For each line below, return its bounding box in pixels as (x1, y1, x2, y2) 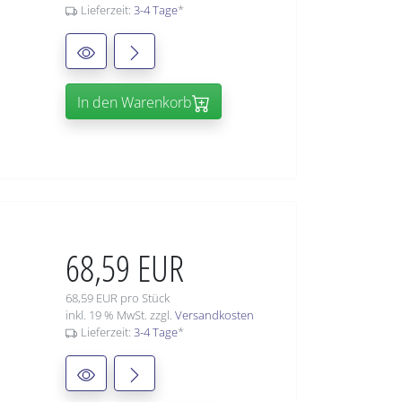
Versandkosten (175, 307, 254, 324)
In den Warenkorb (77, 92, 192, 113)
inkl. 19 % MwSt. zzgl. (66, 307, 175, 324)
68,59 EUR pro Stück (66, 290, 170, 307)
